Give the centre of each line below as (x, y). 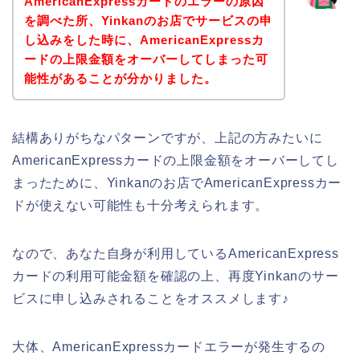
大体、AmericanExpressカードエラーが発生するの (169, 346)
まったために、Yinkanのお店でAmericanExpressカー (177, 182)
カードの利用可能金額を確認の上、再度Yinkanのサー (176, 276)
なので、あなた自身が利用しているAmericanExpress (176, 253)
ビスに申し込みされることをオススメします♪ (151, 298)
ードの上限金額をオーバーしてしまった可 (146, 59)
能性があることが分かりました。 (120, 78)
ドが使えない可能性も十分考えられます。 (141, 205)
